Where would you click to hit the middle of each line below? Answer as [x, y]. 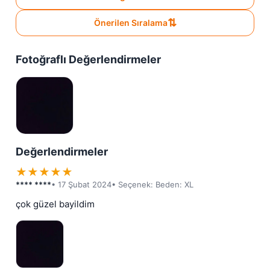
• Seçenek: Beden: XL [152, 185]
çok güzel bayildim [55, 204]
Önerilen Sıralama [130, 23]
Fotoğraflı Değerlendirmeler [88, 60]
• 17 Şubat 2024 [81, 185]
